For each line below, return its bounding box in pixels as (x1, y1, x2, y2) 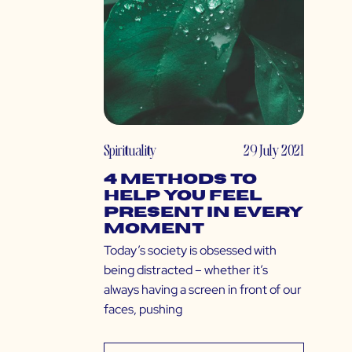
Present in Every (104, 205, 303, 221)
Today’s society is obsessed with (104, 242, 277, 259)
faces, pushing (104, 301, 182, 318)
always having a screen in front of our (104, 281, 302, 299)
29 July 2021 (244, 140, 304, 160)
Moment (104, 222, 204, 237)
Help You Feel (104, 189, 262, 204)
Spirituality (104, 140, 156, 160)
